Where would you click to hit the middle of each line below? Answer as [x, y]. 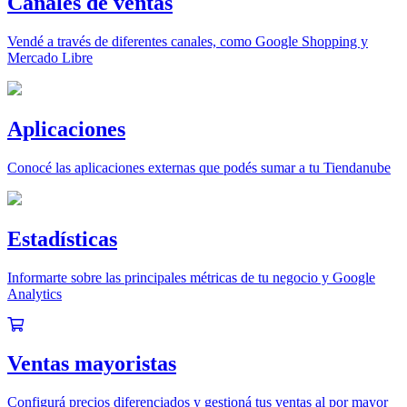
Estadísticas [62, 238]
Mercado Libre [50, 58]
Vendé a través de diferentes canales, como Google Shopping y [188, 42]
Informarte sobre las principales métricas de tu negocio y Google [191, 277]
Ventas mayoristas [92, 363]
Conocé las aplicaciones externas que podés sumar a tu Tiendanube [199, 168]
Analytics [35, 293]
